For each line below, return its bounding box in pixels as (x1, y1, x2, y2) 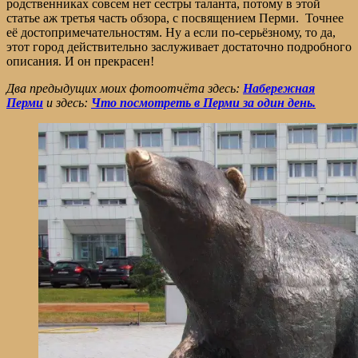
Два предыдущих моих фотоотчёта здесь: (6, 81, 243, 95)
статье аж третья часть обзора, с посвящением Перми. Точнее (6, 10, 344, 25)
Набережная (243, 81, 315, 95)
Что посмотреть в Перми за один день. (91, 95, 316, 109)
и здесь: (43, 95, 91, 109)
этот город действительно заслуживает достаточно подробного (6, 39, 352, 54)
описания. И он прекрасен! (6, 54, 154, 68)
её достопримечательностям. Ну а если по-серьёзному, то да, (6, 25, 336, 39)
